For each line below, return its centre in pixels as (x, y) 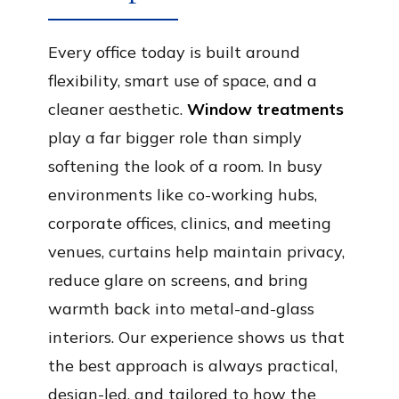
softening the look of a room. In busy (185, 166)
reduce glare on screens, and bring (178, 280)
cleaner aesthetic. (118, 109)
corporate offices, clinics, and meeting (190, 223)
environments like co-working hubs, (183, 195)
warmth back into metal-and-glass (181, 309)
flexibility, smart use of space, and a (183, 81)
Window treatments (265, 109)
